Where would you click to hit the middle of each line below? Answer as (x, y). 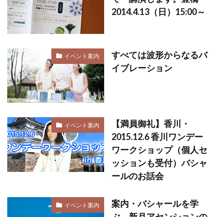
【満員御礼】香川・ (151, 124)
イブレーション (142, 68)
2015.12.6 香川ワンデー (157, 137)
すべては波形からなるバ (159, 54)
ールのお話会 (138, 176)
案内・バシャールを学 (155, 203)
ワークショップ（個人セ (159, 150)
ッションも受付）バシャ (159, 163)
